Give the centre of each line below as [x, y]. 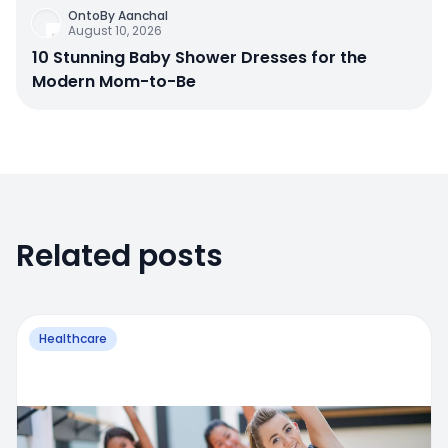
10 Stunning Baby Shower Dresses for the [199, 58]
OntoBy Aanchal [118, 16]
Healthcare [73, 339]
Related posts [119, 256]
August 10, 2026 [115, 31]
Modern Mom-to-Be [114, 82]
